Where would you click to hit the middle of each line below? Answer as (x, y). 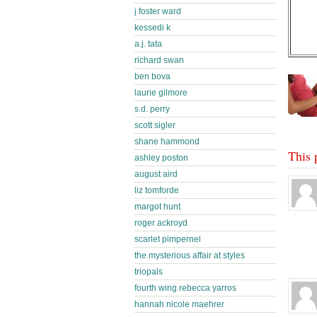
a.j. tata (148, 44)
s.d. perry (152, 109)
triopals (149, 272)
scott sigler (155, 125)
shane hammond (167, 142)
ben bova (152, 76)
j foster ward (158, 11)
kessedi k (152, 28)
